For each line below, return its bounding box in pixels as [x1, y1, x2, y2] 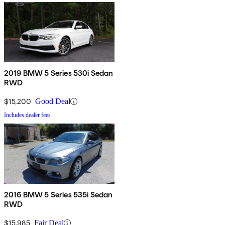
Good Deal [35, 97, 70, 106]
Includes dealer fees [4, 111, 51, 119]
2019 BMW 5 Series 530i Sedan [4, 68, 114, 78]
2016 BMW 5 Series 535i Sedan [4, 190, 113, 200]
